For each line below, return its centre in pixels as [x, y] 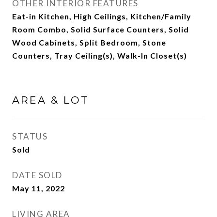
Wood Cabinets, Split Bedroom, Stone [89, 42]
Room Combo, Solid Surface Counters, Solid [101, 29]
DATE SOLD [37, 175]
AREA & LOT [51, 100]
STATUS [30, 136]
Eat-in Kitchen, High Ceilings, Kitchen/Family [102, 16]
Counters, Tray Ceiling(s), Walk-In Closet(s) [100, 55]
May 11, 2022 [39, 188]
